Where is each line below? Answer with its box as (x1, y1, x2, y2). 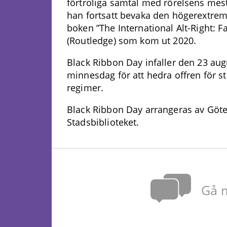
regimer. (67, 82, 104, 94)
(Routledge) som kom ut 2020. (67, 34, 197, 47)
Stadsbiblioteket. (67, 116, 139, 129)
